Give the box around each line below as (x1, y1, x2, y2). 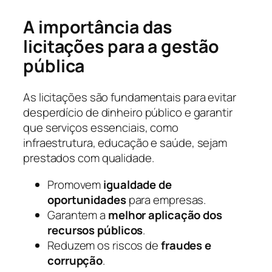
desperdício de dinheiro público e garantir (23, 104, 233, 121)
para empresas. (126, 191, 206, 208)
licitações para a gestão (23, 34, 219, 58)
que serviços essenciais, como (23, 120, 179, 136)
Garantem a (47, 206, 108, 223)
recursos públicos (47, 222, 143, 238)
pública (23, 53, 85, 78)
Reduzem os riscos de (47, 237, 161, 253)
